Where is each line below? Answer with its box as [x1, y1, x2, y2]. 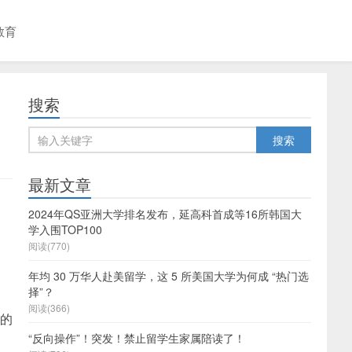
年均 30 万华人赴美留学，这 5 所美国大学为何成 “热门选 [28, 268, 309, 284]
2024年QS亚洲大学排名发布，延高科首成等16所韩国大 [28, 206, 302, 222]
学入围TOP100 [28, 222, 102, 237]
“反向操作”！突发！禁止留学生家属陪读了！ [28, 330, 245, 346]
